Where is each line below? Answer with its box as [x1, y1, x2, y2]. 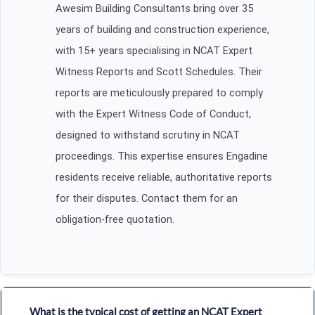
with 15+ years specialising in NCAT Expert [56, 44, 252, 57]
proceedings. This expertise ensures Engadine [56, 149, 268, 162]
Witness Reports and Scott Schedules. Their [56, 65, 262, 78]
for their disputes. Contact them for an [56, 191, 238, 205]
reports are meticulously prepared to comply [56, 86, 263, 99]
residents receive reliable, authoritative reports [56, 170, 272, 184]
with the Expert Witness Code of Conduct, [56, 107, 251, 120]
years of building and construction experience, [56, 22, 269, 36]
